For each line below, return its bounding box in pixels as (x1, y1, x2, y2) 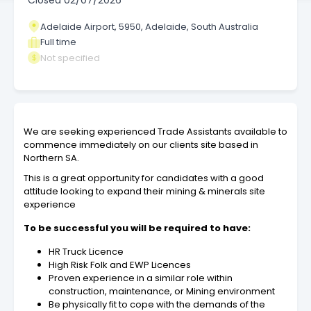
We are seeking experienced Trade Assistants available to (24, 125, 287, 139)
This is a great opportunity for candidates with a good (24, 171, 264, 185)
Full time (40, 35, 76, 49)
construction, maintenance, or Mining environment (49, 285, 275, 299)
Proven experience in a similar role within (49, 271, 233, 285)
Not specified (40, 51, 100, 65)
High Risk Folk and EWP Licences (49, 258, 191, 272)
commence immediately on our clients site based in (24, 138, 258, 152)
